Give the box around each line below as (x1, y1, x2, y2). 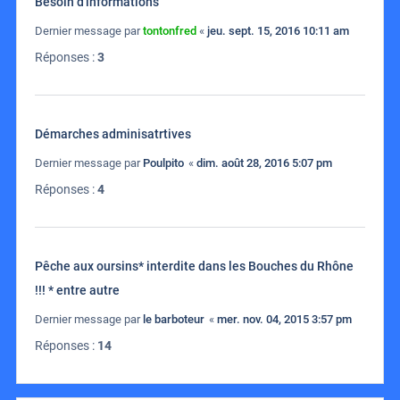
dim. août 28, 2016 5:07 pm (196, 156, 332, 171)
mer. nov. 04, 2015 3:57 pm (217, 312, 352, 327)
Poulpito (143, 156, 184, 171)
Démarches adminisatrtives (35, 127, 191, 142)
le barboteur (143, 312, 204, 327)
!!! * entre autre (35, 283, 120, 298)
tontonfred (143, 24, 196, 38)
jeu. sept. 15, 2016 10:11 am (207, 24, 349, 38)
